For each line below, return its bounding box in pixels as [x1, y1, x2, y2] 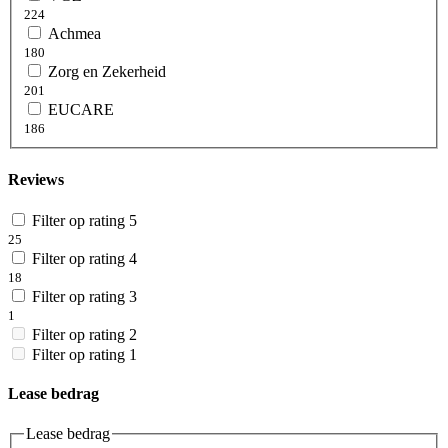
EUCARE [48, 101, 114, 119]
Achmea [48, 25, 101, 43]
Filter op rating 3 [32, 288, 137, 305]
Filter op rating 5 [32, 212, 137, 229]
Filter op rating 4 [32, 250, 137, 267]
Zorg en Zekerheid [48, 63, 166, 81]
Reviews [8, 170, 64, 188]
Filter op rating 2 [32, 326, 137, 343]
